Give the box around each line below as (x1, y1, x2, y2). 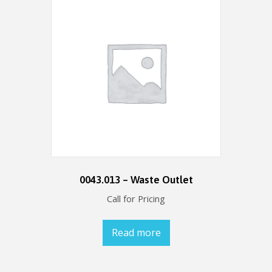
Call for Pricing (107, 192, 165, 205)
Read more (111, 226, 161, 240)
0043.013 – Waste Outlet (79, 173, 193, 186)
